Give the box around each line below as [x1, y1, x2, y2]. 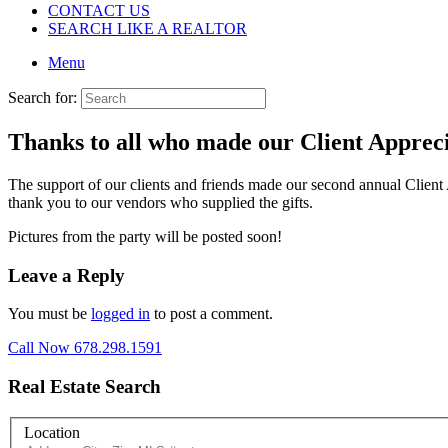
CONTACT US [48, 2, 150, 19]
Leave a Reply [8, 264, 125, 286]
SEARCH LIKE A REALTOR [48, 20, 247, 37]
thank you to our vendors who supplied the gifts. [8, 193, 313, 211]
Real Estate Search [8, 375, 161, 397]
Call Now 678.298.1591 [8, 339, 162, 357]
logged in [91, 305, 150, 323]
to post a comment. [150, 305, 273, 323]
